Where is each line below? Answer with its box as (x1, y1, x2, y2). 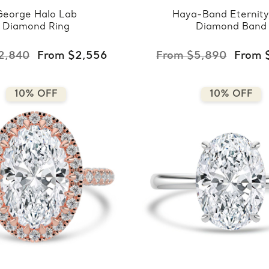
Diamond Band (195, 21, 267, 32)
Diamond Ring (2, 21, 70, 32)
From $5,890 (156, 49, 227, 62)
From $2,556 (37, 49, 108, 62)
